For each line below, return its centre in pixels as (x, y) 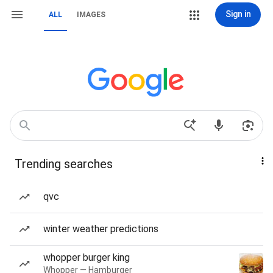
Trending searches (64, 164)
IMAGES (91, 15)
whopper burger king (87, 257)
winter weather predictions (101, 229)
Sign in (238, 14)
